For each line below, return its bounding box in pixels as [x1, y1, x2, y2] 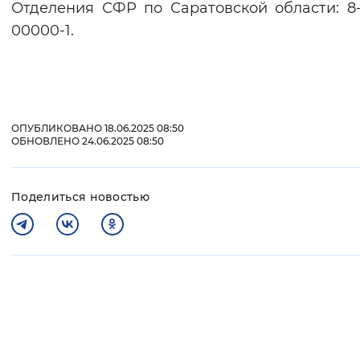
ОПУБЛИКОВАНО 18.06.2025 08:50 [11, 122, 184, 135]
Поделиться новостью [11, 190, 150, 205]
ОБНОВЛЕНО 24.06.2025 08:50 [11, 135, 164, 148]
